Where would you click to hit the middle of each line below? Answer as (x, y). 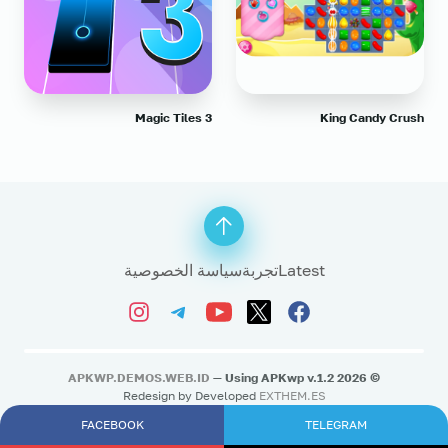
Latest (301, 270)
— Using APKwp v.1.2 (272, 377)
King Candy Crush (372, 118)
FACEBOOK (112, 424)
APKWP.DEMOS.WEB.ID (139, 377)
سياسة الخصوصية (182, 270)
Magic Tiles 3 (173, 118)
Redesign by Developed (190, 395)
